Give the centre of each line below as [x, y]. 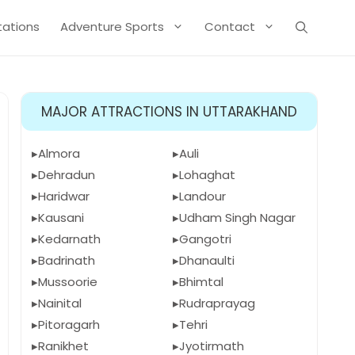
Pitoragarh [69, 324]
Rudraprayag [217, 303]
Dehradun [67, 175]
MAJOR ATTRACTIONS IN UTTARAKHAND [169, 112]
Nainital [60, 303]
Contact [230, 27]
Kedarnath [69, 239]
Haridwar [64, 196]
